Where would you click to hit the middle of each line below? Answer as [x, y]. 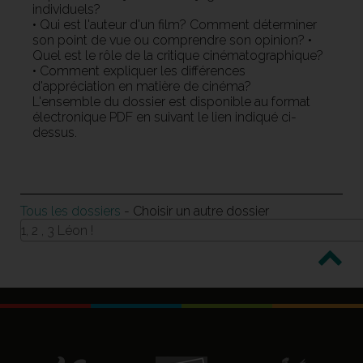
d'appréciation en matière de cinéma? [142, 86]
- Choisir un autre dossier [195, 211]
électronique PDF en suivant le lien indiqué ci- [164, 117]
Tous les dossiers [70, 211]
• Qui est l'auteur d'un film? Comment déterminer [175, 24]
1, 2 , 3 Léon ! [57, 230]
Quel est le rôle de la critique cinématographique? [178, 55]
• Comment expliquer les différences [139, 70]
